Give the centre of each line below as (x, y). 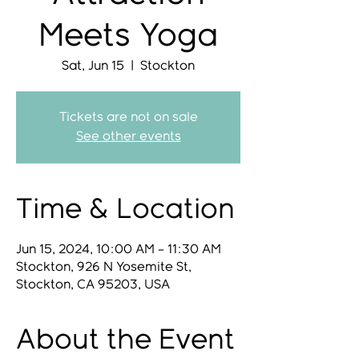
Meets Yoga (128, 37)
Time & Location (125, 210)
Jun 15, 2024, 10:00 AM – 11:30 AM (119, 250)
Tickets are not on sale (128, 117)
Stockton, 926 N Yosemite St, (104, 267)
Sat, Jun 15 (93, 66)
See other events (128, 137)
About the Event (125, 341)
